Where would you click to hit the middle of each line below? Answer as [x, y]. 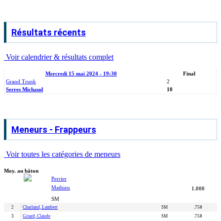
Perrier [59, 178]
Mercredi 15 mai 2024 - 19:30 [81, 74]
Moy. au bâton [21, 170]
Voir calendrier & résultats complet [59, 57]
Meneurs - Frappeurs [54, 129]
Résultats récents [49, 32]
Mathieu [61, 187]
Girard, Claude [37, 216]
